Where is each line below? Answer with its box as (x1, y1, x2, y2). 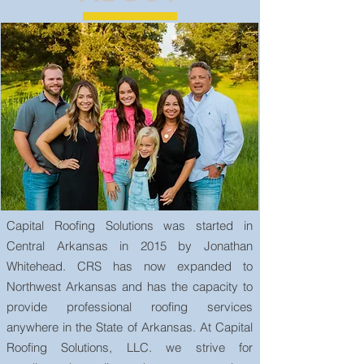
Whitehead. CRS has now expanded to (6, 258, 253, 274)
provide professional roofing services (6, 299, 253, 314)
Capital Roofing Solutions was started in (6, 218, 253, 233)
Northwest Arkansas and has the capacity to (6, 279, 253, 294)
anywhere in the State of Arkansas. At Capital (6, 319, 253, 335)
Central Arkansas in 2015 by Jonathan (6, 238, 253, 253)
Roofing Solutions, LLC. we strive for (6, 340, 253, 355)
